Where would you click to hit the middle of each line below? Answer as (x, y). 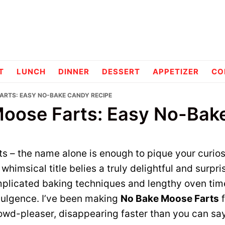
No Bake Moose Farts (170, 199)
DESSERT (121, 72)
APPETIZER (176, 72)
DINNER (74, 72)
